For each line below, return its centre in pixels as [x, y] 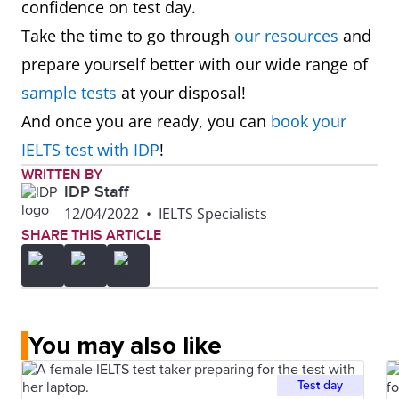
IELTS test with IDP [90, 149]
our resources [286, 35]
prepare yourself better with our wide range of [195, 64]
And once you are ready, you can [146, 121]
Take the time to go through [128, 35]
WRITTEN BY [62, 174]
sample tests [69, 92]
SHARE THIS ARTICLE [91, 235]
